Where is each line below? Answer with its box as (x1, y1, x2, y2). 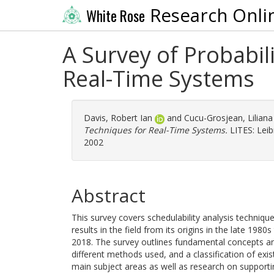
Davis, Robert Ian (84, 112, 152, 124)
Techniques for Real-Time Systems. (84, 124, 228, 136)
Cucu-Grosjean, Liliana (184, 112, 273, 124)
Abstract (72, 183, 146, 208)
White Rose (86, 5, 145, 26)
